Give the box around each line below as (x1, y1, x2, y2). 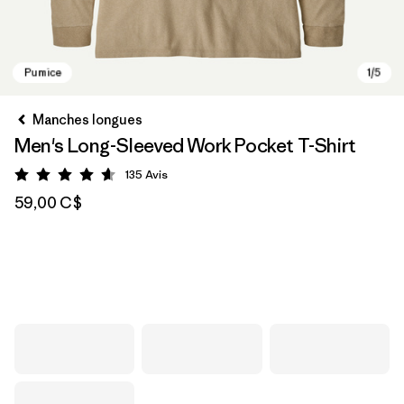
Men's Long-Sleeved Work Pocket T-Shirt (14, 133, 356, 158)
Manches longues (32, 111, 142, 128)
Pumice (33, 267, 87, 286)
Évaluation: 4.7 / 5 (66, 169, 174, 187)
